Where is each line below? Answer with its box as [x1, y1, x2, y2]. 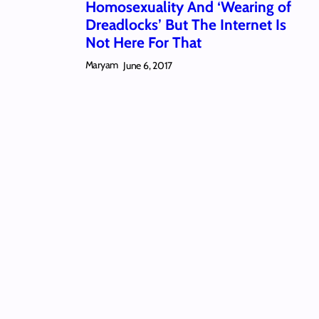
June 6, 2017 [123, 58, 173, 72]
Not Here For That [85, 33, 202, 52]
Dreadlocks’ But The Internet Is [85, 16, 286, 34]
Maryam [85, 58, 119, 72]
